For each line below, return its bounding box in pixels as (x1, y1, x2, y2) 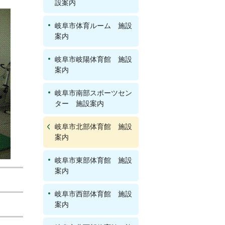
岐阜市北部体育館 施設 (55, 123, 132, 131)
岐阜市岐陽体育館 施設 (55, 55, 132, 63)
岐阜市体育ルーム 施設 (55, 22, 132, 30)
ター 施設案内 (55, 99, 104, 107)
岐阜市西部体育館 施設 (55, 190, 132, 198)
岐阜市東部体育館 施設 (55, 156, 132, 164)
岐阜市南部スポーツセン (55, 89, 132, 97)
